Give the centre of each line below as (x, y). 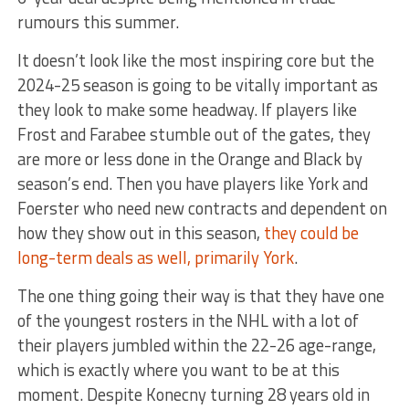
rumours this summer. (98, 22)
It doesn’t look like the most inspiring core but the (195, 61)
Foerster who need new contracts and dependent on (202, 209)
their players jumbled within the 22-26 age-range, (196, 346)
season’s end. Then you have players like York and (192, 184)
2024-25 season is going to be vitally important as (197, 85)
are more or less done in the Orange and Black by (189, 159)
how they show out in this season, (140, 233)
